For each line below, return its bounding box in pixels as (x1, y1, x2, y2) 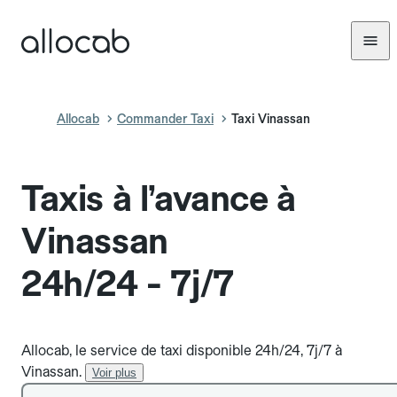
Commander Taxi (117, 112, 214, 126)
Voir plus (92, 366, 136, 379)
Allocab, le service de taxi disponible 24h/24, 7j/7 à (21, 342, 342, 359)
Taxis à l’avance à (21, 177, 296, 220)
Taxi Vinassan (231, 112, 310, 126)
